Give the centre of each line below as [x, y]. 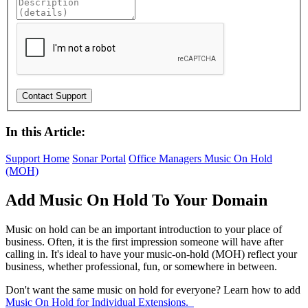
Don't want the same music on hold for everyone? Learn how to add [153, 289]
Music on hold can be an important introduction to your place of [144, 229]
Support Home [37, 159]
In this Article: [45, 132]
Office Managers [166, 159]
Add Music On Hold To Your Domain [136, 200]
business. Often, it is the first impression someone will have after [144, 241]
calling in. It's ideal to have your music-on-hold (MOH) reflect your [151, 254]
